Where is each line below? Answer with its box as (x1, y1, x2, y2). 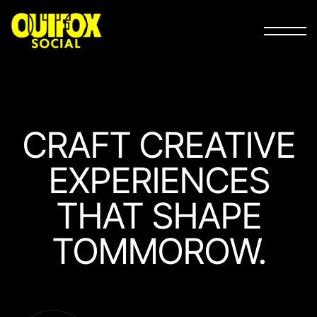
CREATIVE (139, 124, 295, 166)
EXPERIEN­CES (47, 159, 270, 202)
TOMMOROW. (51, 230, 266, 272)
